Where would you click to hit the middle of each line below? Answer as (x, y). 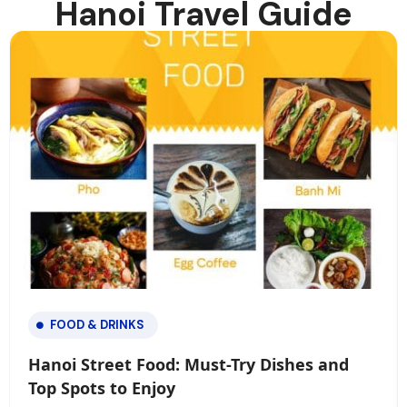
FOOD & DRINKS (97, 325)
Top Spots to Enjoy (102, 388)
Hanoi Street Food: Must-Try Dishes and (189, 365)
